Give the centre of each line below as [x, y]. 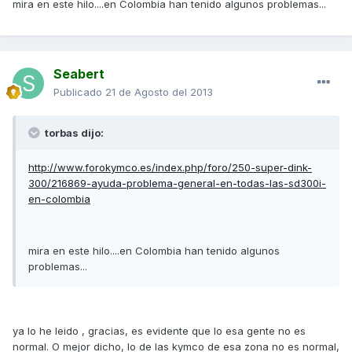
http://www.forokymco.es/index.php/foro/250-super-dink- [170, 168]
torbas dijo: [73, 133]
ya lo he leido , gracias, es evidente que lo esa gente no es [159, 331]
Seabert [79, 74]
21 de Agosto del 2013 [159, 92]
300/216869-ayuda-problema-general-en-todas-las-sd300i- [177, 183]
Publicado [79, 92]
